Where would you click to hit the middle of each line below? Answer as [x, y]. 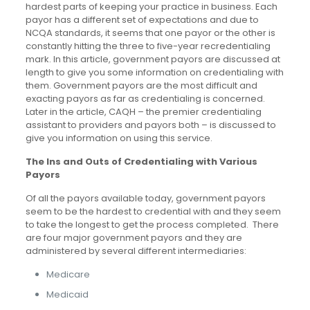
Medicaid [67, 294]
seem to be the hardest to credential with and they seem [153, 211]
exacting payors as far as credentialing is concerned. [145, 98]
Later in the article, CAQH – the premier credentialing [143, 111]
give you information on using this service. [119, 138]
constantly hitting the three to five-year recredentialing [148, 46]
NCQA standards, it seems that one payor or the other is [150, 33]
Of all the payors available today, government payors [145, 198]
